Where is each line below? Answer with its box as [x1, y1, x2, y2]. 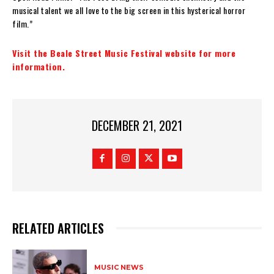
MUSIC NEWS [94, 262, 144, 272]
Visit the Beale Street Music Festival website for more [12, 46, 235, 59]
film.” [12, 17, 32, 30]
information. [12, 59, 65, 73]
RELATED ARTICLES [12, 219, 104, 238]
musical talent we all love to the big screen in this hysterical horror [12, 3, 245, 17]
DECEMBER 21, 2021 [92, 116, 182, 135]
